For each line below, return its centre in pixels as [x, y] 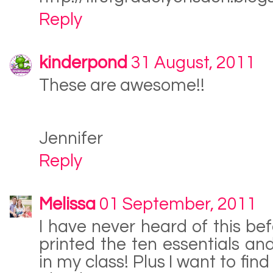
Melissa [67, 204]
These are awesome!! [122, 85]
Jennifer [71, 138]
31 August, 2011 [193, 63]
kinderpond [83, 63]
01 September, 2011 [178, 204]
